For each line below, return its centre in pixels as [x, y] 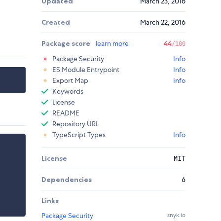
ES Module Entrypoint [86, 70]
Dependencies [67, 180]
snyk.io [176, 215]
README [66, 113]
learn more [112, 44]
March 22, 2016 [163, 22]
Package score [67, 44]
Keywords [68, 92]
